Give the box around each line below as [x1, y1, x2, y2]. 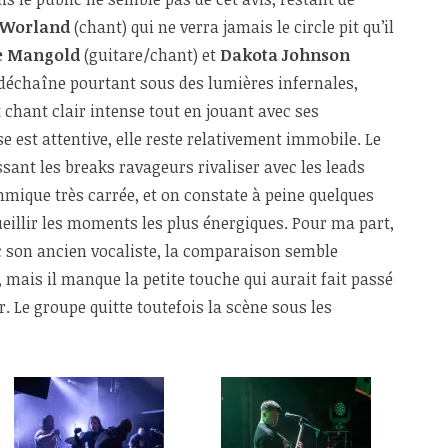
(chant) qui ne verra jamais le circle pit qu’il [70, 16, 394, 39]
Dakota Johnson [220, 44, 350, 67]
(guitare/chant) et [80, 44, 220, 67]
